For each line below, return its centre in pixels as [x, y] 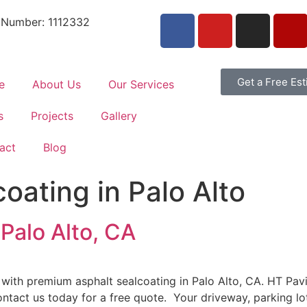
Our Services [141, 84]
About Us [56, 84]
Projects [52, 116]
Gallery [119, 116]
